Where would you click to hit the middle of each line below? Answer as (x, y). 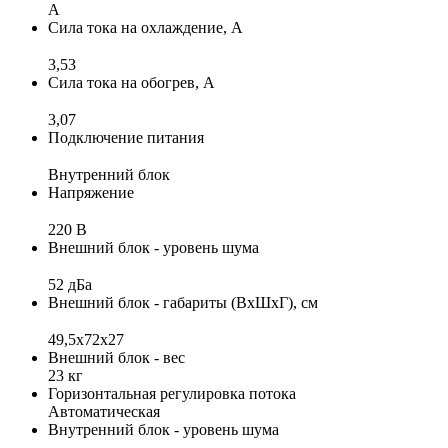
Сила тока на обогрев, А (131, 82)
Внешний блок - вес (116, 357)
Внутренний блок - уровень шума (163, 429)
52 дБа (70, 284)
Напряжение (91, 192)
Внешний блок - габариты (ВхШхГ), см (183, 302)
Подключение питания (126, 137)
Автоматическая (104, 411)
